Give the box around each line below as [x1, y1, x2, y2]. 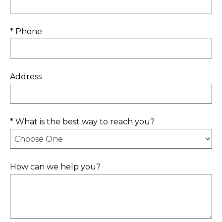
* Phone [10, 27, 42, 36]
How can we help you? [10, 162, 101, 171]
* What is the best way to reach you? [10, 117, 155, 126]
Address [10, 72, 42, 81]
